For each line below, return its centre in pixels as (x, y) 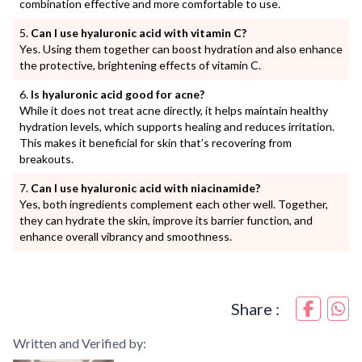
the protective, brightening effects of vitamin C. (140, 65)
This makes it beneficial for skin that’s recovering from (156, 142)
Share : (255, 308)
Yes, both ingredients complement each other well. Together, (174, 204)
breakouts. (46, 158)
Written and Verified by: (80, 343)
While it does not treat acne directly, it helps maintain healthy (174, 110)
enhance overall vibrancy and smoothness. (126, 236)
